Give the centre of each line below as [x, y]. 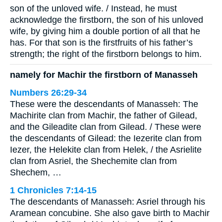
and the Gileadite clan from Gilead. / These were [106, 127]
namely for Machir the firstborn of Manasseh [104, 75]
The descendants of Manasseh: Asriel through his [108, 202]
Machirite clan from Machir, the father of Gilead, [104, 116]
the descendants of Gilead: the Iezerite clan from [106, 139]
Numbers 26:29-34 [48, 93]
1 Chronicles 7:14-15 [53, 191]
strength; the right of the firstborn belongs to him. [106, 54]
